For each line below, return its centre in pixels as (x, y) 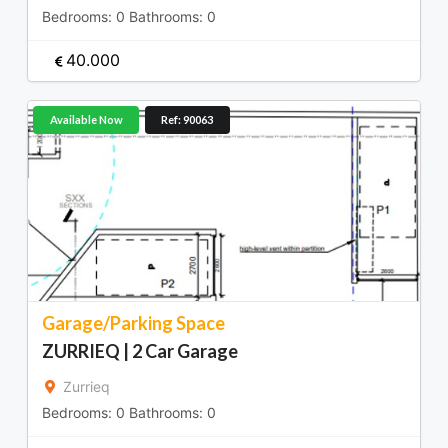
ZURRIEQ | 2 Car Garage (140, 350)
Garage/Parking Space (133, 322)
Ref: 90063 (187, 120)
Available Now (86, 120)
